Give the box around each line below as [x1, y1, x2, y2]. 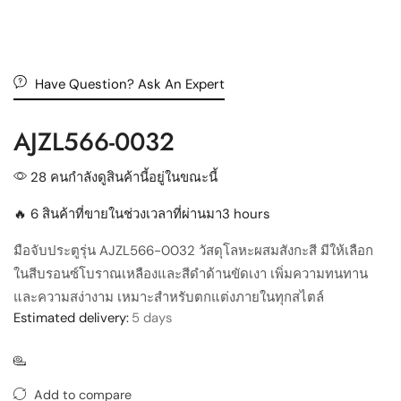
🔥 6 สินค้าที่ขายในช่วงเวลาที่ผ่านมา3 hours [13, 204, 270, 223]
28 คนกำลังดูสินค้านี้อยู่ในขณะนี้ [27, 167, 218, 186]
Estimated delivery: [13, 308, 129, 327]
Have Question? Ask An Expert [34, 74, 225, 93]
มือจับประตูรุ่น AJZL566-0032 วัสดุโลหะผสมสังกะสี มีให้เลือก [13, 241, 373, 260]
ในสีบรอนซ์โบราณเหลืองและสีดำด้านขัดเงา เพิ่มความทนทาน [13, 264, 368, 283]
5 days [132, 308, 172, 327]
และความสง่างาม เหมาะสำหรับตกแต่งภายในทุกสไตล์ [13, 287, 324, 306]
